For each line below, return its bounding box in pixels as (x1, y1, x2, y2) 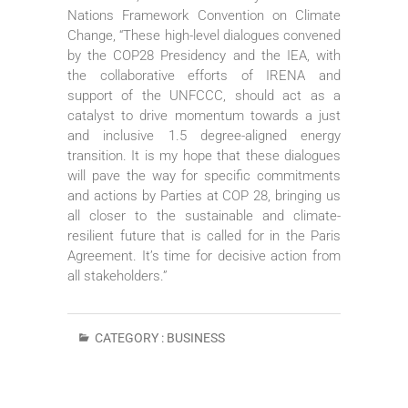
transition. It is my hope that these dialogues (67, 147, 341, 164)
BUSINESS (167, 330, 225, 345)
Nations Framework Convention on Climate (67, 6, 341, 24)
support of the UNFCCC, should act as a (67, 87, 341, 104)
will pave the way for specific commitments (67, 167, 341, 184)
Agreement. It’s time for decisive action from (67, 247, 341, 264)
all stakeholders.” (67, 267, 168, 284)
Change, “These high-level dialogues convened (67, 26, 341, 44)
